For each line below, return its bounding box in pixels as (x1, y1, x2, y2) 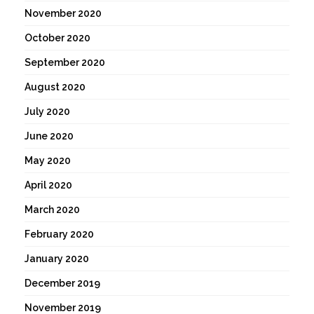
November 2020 (25, 8, 102, 20)
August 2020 (25, 81, 86, 93)
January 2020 (25, 253, 89, 265)
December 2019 (25, 278, 100, 289)
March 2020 (25, 204, 80, 216)
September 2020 (25, 57, 105, 69)
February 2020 (25, 228, 94, 240)
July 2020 (25, 106, 70, 118)
